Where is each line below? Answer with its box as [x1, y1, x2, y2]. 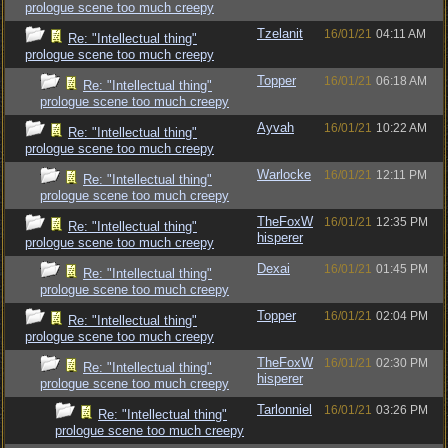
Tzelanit [257, 26, 303, 41]
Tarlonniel [257, 402, 312, 417]
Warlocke [257, 167, 311, 182]
